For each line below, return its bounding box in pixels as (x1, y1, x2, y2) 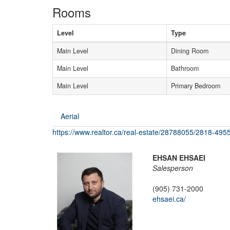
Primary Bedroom (171, 81, 220, 90)
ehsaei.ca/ (152, 193, 186, 204)
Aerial (61, 110, 79, 121)
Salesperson (152, 162, 193, 173)
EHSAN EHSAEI (152, 152, 205, 163)
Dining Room (171, 46, 208, 55)
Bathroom (171, 63, 199, 73)
